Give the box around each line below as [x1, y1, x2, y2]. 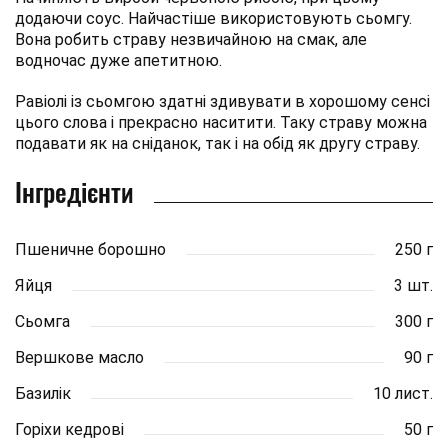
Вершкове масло [15, 347, 144, 367]
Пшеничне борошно [15, 239, 166, 259]
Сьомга [15, 311, 70, 331]
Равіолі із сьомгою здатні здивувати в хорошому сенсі [15, 91, 430, 111]
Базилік [15, 383, 71, 403]
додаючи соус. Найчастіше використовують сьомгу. [15, 8, 412, 28]
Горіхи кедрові [15, 419, 124, 439]
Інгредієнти [15, 171, 134, 211]
